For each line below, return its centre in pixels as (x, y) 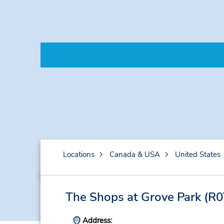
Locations (78, 154)
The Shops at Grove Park (133, 197)
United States (197, 154)
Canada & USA (134, 154)
